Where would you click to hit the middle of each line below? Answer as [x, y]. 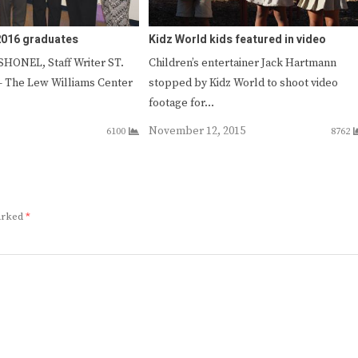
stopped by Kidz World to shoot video [243, 83]
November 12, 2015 [197, 131]
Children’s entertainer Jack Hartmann [242, 63]
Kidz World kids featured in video [237, 39]
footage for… [181, 103]
